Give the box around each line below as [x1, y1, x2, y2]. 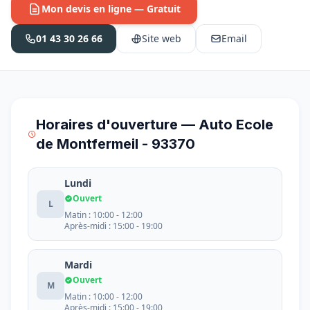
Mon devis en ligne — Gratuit [42, 2, 181, 15]
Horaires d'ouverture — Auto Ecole [36, 116, 274, 133]
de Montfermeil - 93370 [36, 136, 196, 152]
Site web [142, 32, 181, 45]
